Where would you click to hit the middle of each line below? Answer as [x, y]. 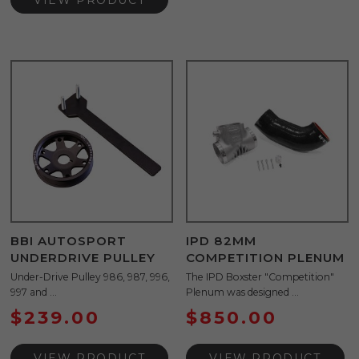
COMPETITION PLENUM [266, 257]
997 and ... [34, 292]
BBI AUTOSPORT [69, 240]
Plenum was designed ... [243, 292]
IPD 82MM [222, 240]
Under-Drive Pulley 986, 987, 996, [90, 277]
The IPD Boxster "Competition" [260, 277]
